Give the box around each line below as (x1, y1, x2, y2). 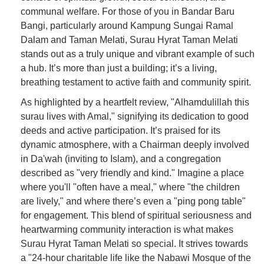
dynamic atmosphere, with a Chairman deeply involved (21, 139, 249, 150)
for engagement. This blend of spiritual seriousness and (21, 210, 252, 220)
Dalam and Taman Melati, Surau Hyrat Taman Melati (21, 34, 238, 45)
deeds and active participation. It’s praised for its (21, 125, 220, 136)
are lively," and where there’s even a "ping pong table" (21, 196, 246, 206)
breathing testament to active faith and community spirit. (21, 77, 251, 87)
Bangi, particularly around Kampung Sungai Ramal (21, 20, 233, 31)
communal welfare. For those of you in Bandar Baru (21, 6, 235, 16)
